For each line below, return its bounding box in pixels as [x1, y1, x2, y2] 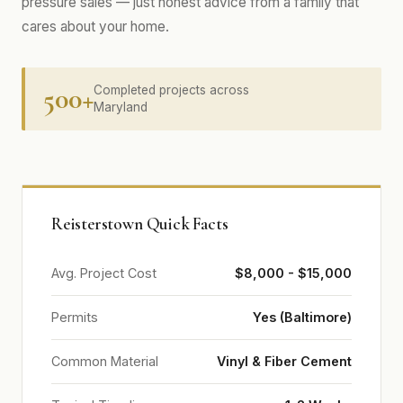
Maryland [94, 100, 148, 114]
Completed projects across [94, 83, 249, 97]
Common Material [51, 354, 158, 369]
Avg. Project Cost [51, 265, 157, 281]
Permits [51, 309, 98, 325]
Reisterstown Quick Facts [51, 213, 228, 235]
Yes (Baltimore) [253, 309, 352, 325]
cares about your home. [22, 18, 169, 35]
